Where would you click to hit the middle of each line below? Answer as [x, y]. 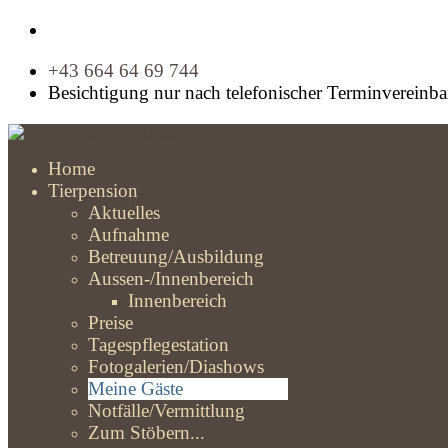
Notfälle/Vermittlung [166, 410]
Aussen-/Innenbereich [171, 278]
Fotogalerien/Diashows [176, 366]
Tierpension [93, 190]
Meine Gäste [135, 388]
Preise [110, 322]
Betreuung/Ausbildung [176, 256]
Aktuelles [124, 212]
